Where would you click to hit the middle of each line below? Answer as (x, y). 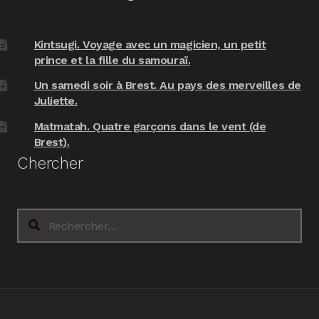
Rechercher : (50, 216)
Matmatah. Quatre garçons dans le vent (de (150, 126)
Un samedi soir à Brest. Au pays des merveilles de (167, 85)
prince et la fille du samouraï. (112, 61)
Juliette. (56, 101)
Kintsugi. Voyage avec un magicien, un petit (150, 45)
